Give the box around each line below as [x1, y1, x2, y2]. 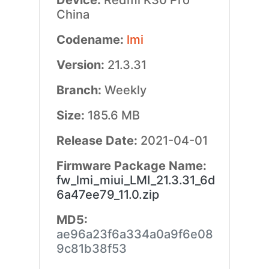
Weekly [104, 83, 147, 97]
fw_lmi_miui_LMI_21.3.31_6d [56, 173, 216, 187]
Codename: [56, 32, 127, 47]
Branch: [56, 83, 104, 97]
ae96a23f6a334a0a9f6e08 [56, 227, 213, 241]
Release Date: [56, 133, 141, 148]
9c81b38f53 [56, 241, 127, 256]
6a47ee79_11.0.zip [56, 187, 159, 202]
